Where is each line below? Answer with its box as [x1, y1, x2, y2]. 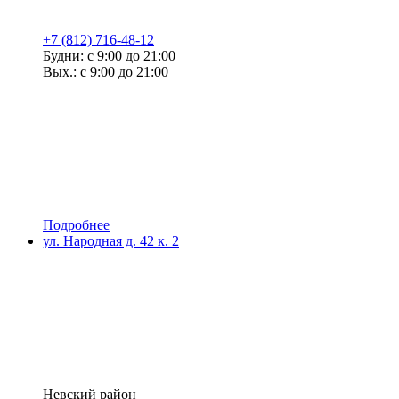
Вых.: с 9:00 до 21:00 [43, 64, 168, 79]
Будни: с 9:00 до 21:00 [43, 48, 175, 63]
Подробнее [43, 217, 110, 232]
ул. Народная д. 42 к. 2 [43, 233, 179, 248]
